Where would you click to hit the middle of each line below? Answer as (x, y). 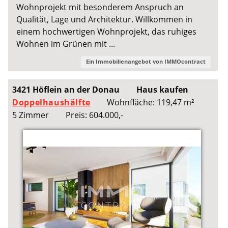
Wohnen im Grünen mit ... (66, 44)
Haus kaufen (162, 89)
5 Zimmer (31, 115)
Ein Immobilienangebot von (125, 61)
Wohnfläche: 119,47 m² (151, 102)
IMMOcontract (185, 61)
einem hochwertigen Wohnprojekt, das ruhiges (107, 32)
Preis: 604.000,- (94, 115)
